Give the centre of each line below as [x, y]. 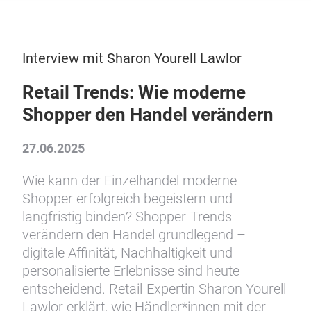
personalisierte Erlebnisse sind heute [131, 271]
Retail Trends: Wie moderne [134, 92]
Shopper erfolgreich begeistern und [127, 199]
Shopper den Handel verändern [148, 115]
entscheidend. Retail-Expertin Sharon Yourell [154, 289]
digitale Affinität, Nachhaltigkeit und [127, 253]
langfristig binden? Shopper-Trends [127, 217]
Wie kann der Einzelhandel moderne [129, 180]
